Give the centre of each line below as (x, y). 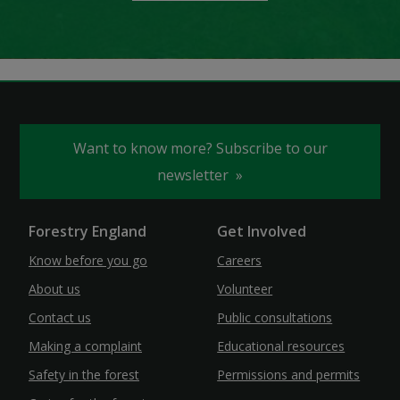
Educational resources (281, 346)
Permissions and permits (289, 375)
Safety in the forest (84, 375)
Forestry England (87, 232)
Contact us (60, 318)
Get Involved (262, 232)
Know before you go (88, 261)
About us (54, 289)
